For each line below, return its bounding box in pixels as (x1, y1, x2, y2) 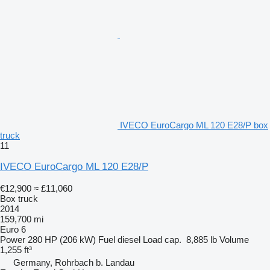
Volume (219, 234, 249, 245)
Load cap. (143, 234, 181, 245)
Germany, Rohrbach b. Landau (13, 257, 134, 268)
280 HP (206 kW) (28, 234, 96, 245)
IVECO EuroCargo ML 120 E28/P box (120, 119, 268, 130)
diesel (118, 234, 140, 245)
